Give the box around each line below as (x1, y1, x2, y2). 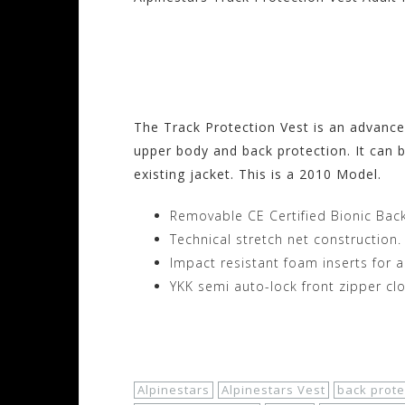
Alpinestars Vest (221, 381, 325, 398)
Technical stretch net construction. (170, 231, 401, 248)
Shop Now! (134, 314, 281, 354)
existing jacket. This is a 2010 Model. (134, 165, 381, 183)
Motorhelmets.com (134, 60, 393, 100)
